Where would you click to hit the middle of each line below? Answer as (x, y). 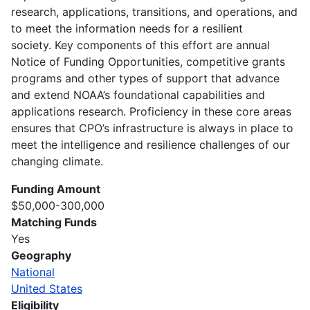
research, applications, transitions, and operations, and (154, 11)
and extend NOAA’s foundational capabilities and (138, 94)
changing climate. (57, 161)
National (33, 272)
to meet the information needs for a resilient (127, 28)
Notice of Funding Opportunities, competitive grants (148, 61)
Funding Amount (56, 189)
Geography (41, 255)
